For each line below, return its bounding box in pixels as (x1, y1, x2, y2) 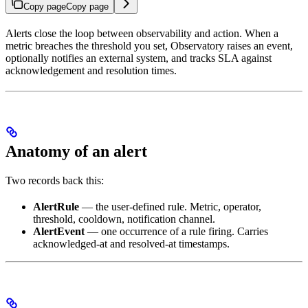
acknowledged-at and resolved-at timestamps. (33, 238, 230, 250)
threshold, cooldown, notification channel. (33, 213, 215, 225)
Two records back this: (5, 175, 104, 187)
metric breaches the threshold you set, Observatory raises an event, (5, 39, 293, 52)
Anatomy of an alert (5, 142, 147, 161)
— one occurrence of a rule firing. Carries (85, 225, 268, 238)
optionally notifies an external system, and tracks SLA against (5, 52, 272, 64)
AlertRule (33, 201, 79, 213)
